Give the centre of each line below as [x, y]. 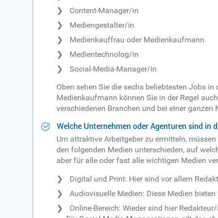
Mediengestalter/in [102, 25]
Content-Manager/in [104, 10]
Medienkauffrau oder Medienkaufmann [137, 39]
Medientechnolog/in [104, 54]
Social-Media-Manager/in [113, 69]
